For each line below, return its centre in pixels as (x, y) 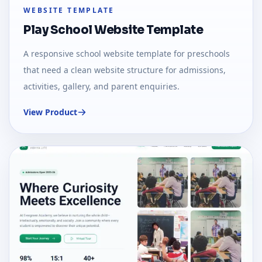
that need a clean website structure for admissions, (125, 70)
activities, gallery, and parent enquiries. (101, 87)
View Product (50, 112)
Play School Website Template (113, 30)
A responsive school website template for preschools (127, 54)
